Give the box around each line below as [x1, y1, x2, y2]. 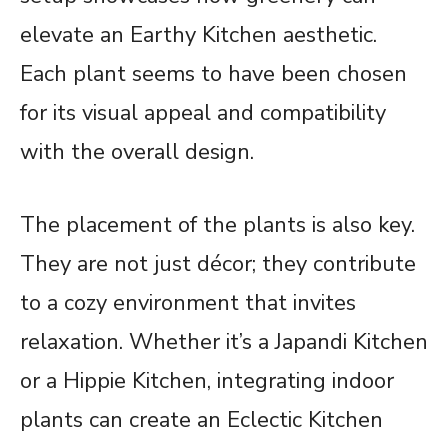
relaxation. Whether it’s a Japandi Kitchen [20, 327, 428, 358]
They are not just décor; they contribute [20, 249, 416, 280]
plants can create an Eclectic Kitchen [20, 405, 383, 436]
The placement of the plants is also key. [20, 210, 415, 241]
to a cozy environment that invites [20, 288, 356, 319]
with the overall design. [20, 137, 254, 168]
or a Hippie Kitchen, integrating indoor [20, 366, 394, 397]
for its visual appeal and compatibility [20, 98, 386, 129]
